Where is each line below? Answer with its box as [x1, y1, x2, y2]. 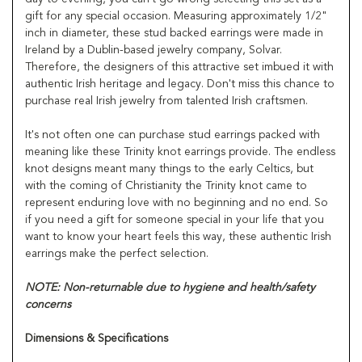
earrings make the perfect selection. [25, 247, 208, 259]
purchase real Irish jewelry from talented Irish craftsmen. [25, 95, 308, 107]
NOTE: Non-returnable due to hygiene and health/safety [25, 281, 315, 293]
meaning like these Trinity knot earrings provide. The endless [25, 145, 335, 158]
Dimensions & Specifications [25, 332, 168, 344]
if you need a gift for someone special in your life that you [25, 213, 324, 225]
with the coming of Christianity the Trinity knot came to [25, 179, 307, 192]
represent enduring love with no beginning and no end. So [25, 196, 328, 208]
